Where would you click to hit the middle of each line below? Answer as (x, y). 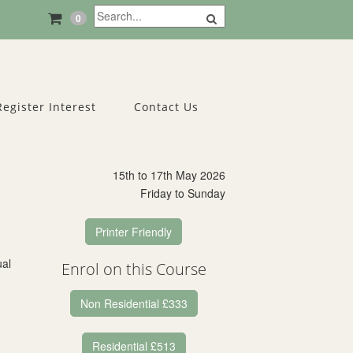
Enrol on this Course (134, 269)
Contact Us (166, 107)
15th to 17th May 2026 (169, 175)
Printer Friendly (134, 232)
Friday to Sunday (183, 193)
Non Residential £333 (134, 303)
